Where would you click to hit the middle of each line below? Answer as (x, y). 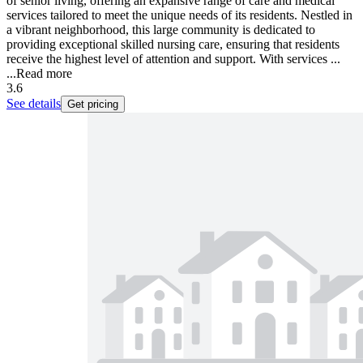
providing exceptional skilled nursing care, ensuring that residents (173, 45)
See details (34, 104)
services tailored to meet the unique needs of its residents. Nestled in (179, 15)
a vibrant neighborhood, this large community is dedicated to (161, 30)
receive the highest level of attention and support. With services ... (173, 59)
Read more (44, 74)
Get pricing (93, 105)
